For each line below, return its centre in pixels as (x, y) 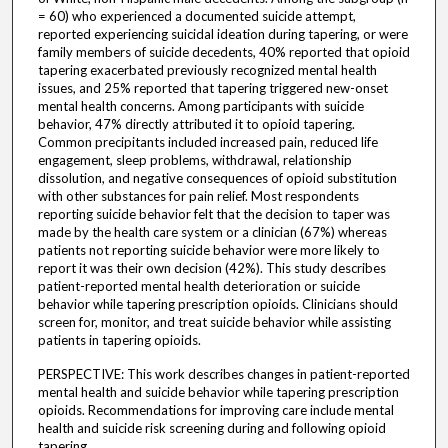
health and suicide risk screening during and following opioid (211, 428)
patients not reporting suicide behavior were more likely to (208, 250)
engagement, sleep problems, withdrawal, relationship (194, 160)
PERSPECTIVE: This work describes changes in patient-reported (223, 374)
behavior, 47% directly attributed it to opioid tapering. (196, 124)
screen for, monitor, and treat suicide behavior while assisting (214, 322)
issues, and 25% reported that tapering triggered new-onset (212, 88)
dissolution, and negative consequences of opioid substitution (217, 178)
